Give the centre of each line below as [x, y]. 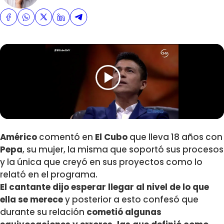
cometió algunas [124, 212]
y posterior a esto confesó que [131, 200]
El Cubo [111, 137]
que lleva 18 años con [175, 137]
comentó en [66, 137]
